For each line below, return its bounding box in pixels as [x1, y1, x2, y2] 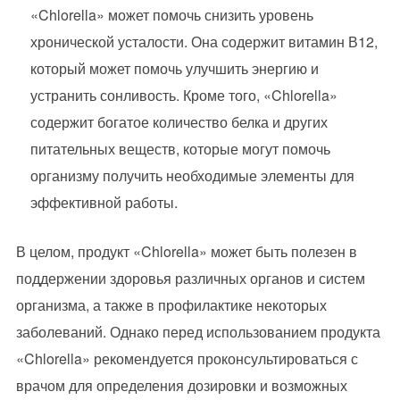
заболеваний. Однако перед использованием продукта [15, 321, 380, 342]
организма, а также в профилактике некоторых [15, 295, 327, 315]
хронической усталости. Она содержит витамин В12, [29, 31, 378, 52]
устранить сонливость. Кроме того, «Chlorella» [29, 85, 337, 105]
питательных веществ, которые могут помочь [29, 138, 330, 159]
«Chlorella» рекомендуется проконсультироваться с [15, 348, 358, 369]
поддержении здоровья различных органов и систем [15, 268, 365, 288]
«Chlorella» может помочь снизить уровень [29, 4, 313, 25]
